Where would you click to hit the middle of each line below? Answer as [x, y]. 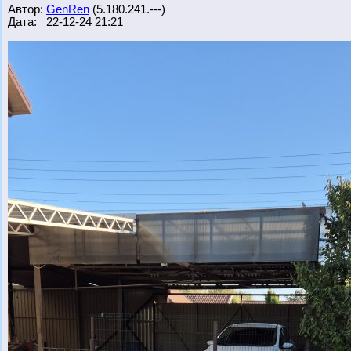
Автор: [27, 9]
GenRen [68, 9]
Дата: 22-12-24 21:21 [65, 22]
